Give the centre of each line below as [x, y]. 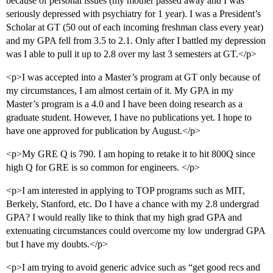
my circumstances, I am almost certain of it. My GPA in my [120, 91]
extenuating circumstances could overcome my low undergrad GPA [136, 231]
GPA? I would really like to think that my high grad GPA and [124, 218]
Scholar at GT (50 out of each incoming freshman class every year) [135, 27]
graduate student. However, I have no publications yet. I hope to [129, 118]
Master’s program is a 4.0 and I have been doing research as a [124, 104]
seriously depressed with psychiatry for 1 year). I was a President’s [133, 14]
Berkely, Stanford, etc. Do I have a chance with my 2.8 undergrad [133, 204]
